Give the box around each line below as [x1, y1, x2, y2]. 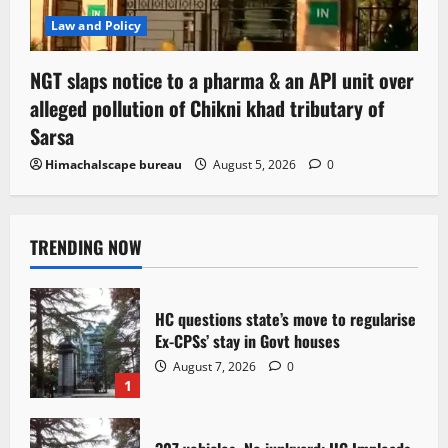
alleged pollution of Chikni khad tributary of [30, 92, 384, 123]
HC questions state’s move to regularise [155, 307, 416, 332]
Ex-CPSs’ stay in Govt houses [155, 329, 340, 354]
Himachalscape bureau [45, 155, 182, 173]
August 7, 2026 [170, 358, 259, 376]
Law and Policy [51, 16, 142, 34]
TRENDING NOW [30, 233, 142, 260]
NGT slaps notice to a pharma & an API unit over [30, 64, 414, 95]
